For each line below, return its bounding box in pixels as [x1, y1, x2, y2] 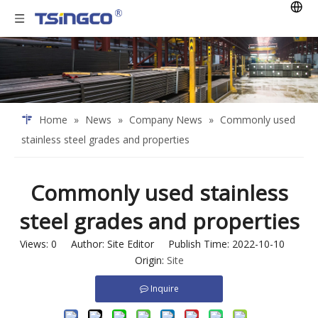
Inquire [150, 283, 179, 295]
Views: [19, 237, 51, 251]
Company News [129, 113, 202, 127]
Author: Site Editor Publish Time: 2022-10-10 [56, 237, 299, 251]
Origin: [134, 253, 167, 268]
